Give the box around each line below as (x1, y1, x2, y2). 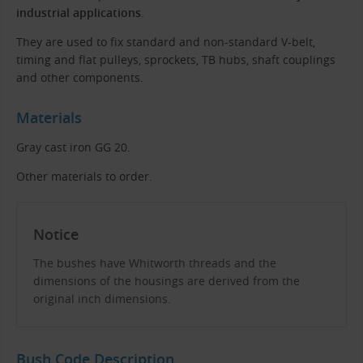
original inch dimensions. (33, 290, 171, 306)
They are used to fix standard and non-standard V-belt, (16, 33, 315, 49)
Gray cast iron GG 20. (16, 139, 130, 155)
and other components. (16, 69, 143, 85)
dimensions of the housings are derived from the (33, 272, 300, 288)
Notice (33, 224, 79, 244)
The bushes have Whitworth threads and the (33, 254, 276, 271)
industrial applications (16, 4, 141, 20)
